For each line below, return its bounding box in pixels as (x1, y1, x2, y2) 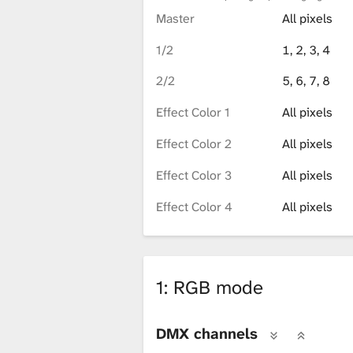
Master (156, 9, 195, 27)
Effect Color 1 (156, 104, 230, 121)
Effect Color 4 (156, 199, 232, 216)
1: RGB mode (156, 274, 263, 300)
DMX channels (156, 323, 258, 344)
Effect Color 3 (156, 167, 232, 184)
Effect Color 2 (156, 136, 232, 153)
